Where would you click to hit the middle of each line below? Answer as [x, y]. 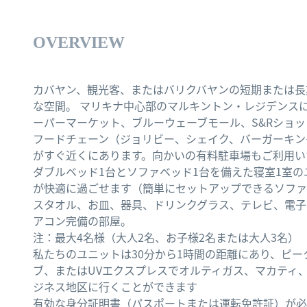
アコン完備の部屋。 [82, 221]
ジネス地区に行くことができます [115, 286]
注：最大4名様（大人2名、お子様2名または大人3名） [166, 237]
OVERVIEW [79, 42]
